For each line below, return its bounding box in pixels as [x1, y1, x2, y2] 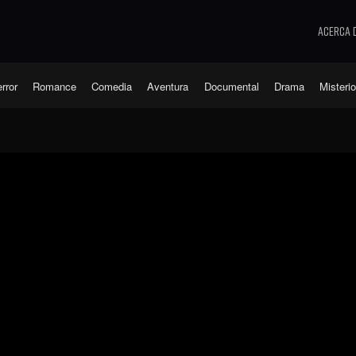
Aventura [147, 78, 189, 94]
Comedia [91, 78, 133, 94]
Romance [33, 78, 77, 94]
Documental [203, 78, 259, 94]
